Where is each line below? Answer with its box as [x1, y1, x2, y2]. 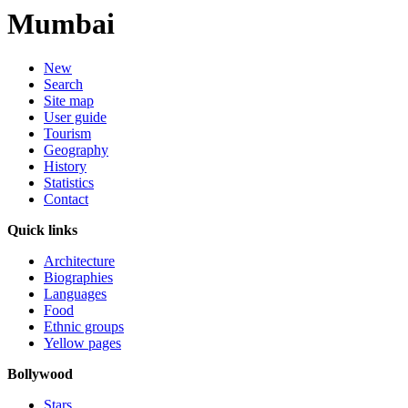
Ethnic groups [44, 319, 124, 335]
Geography [44, 142, 108, 158]
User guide [44, 109, 107, 126]
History [44, 158, 87, 175]
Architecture [44, 253, 115, 270]
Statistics [44, 175, 94, 191]
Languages [44, 286, 107, 302]
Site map [44, 93, 94, 109]
